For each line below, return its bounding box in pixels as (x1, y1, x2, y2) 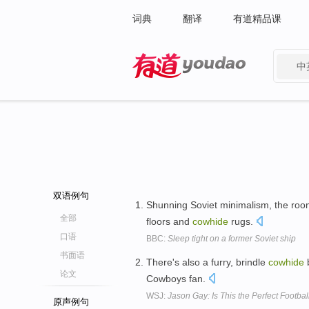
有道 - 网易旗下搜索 (132, 81, 219, 92)
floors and (146, 216, 192, 227)
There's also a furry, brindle (146, 256, 268, 268)
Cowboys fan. (146, 272, 208, 284)
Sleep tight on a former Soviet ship (168, 234, 296, 243)
